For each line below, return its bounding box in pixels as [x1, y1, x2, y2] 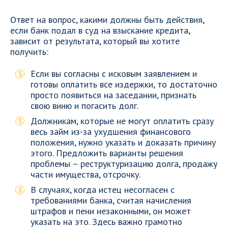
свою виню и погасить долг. [31, 100, 138, 111]
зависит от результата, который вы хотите [10, 35, 180, 47]
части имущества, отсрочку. [31, 168, 140, 180]
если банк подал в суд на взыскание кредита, [10, 24, 190, 36]
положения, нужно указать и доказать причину [31, 136, 216, 148]
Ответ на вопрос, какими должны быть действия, [10, 14, 204, 25]
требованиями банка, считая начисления [31, 194, 191, 206]
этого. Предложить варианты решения [31, 147, 183, 159]
